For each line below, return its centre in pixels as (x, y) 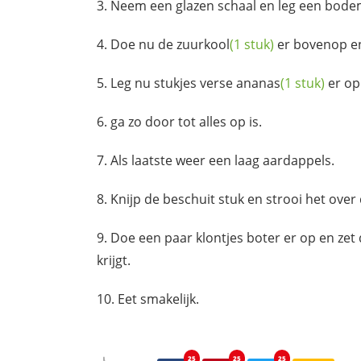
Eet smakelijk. (158, 299)
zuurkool (203, 44)
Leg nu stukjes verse (173, 83)
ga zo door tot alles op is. (186, 121)
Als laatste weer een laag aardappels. (222, 160)
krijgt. (114, 260)
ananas (258, 83)
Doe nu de (143, 44)
